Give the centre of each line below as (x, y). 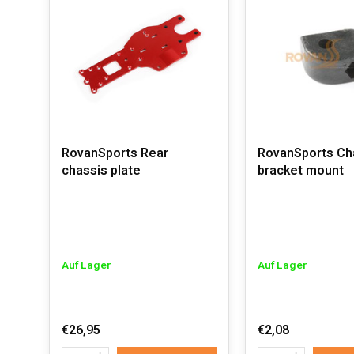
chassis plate (101, 171)
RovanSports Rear (115, 153)
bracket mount (301, 171)
